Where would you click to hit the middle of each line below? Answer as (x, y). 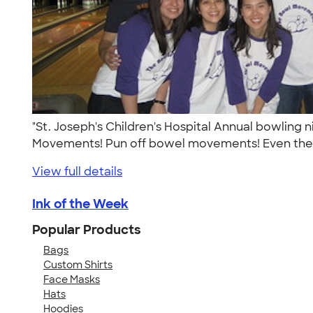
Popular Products (87, 230)
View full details (77, 171)
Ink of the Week (80, 204)
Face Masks (72, 279)
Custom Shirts (78, 264)
